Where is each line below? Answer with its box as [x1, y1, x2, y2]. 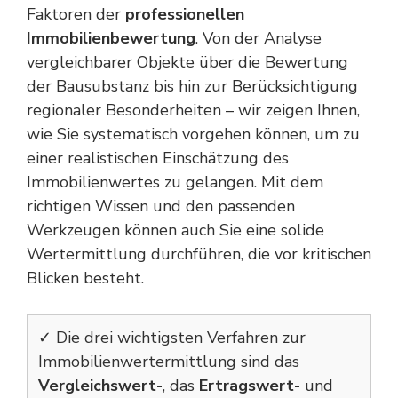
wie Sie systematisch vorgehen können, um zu [27, 123, 360, 145]
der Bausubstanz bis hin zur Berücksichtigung [27, 76, 358, 97]
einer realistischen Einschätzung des [27, 147, 289, 169]
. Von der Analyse [195, 28, 322, 49]
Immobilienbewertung [27, 28, 195, 49]
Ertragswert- [199, 375, 300, 396]
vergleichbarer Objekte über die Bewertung [27, 52, 348, 73]
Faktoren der [27, 4, 125, 25]
